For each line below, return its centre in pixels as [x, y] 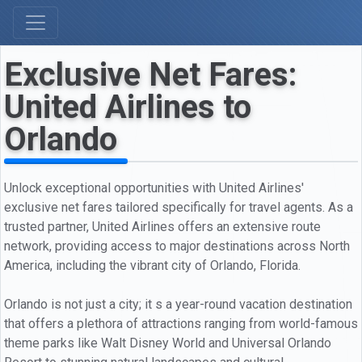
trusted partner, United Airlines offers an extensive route [162, 226]
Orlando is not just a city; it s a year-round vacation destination [178, 304]
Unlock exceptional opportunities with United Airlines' [154, 187]
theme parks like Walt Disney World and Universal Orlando [168, 343]
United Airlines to [128, 107]
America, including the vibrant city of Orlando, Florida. [152, 265]
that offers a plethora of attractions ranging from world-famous [181, 323]
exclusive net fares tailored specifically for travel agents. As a [179, 207]
